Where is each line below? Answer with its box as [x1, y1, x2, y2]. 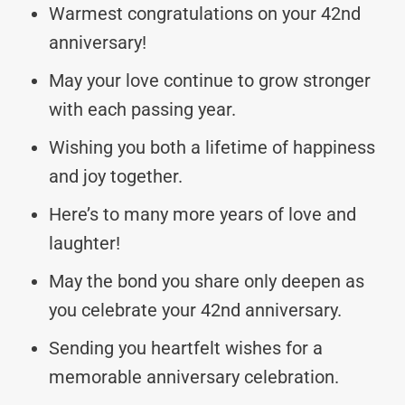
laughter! [49, 231, 120, 254]
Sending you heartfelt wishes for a [49, 336, 323, 359]
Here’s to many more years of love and [49, 202, 356, 225]
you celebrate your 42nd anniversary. [49, 298, 342, 321]
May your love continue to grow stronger [49, 69, 371, 91]
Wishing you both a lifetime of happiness [49, 136, 375, 158]
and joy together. [49, 165, 183, 187]
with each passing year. [49, 98, 236, 120]
